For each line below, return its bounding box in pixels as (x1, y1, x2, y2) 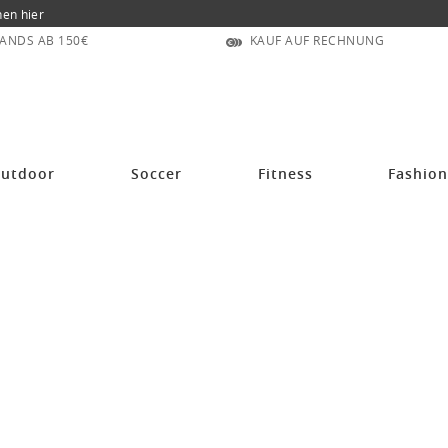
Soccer (130, 163, 182, 183)
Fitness (257, 163, 313, 183)
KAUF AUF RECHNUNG (249, 32, 384, 48)
